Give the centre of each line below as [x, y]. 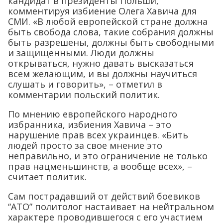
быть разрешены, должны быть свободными [111, 42]
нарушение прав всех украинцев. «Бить [98, 135]
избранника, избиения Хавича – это [90, 124]
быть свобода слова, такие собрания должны [111, 32]
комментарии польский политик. [84, 95]
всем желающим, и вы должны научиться [103, 74]
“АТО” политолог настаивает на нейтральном [111, 207]
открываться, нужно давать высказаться [101, 63]
